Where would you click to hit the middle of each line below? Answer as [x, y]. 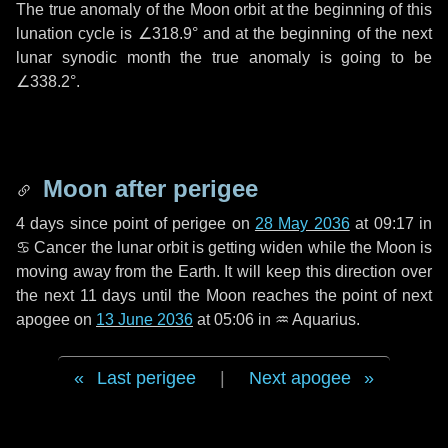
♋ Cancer [51, 247]
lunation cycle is [77, 33]
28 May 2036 [302, 223]
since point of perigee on [159, 223]
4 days [40, 223]
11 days [108, 295]
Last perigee [146, 378]
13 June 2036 [144, 319]
